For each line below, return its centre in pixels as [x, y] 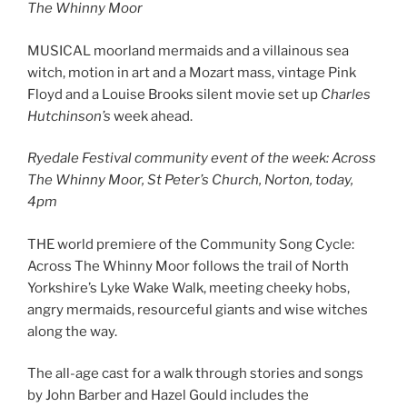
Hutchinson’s [69, 116]
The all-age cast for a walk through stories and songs [195, 374]
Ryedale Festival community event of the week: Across [202, 159]
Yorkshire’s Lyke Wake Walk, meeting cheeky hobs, [189, 288]
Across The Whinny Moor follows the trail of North [188, 266]
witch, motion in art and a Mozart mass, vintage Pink [192, 72]
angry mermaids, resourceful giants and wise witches [198, 309]
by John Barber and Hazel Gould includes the [168, 396]
